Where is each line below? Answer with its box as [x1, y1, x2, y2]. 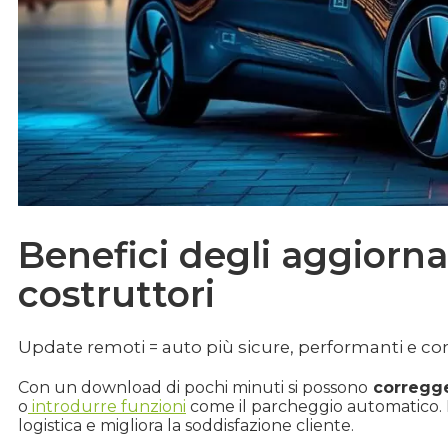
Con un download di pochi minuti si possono [18, 377, 368, 397]
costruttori [18, 271, 215, 316]
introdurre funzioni [28, 396, 186, 416]
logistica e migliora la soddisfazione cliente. [18, 415, 354, 435]
